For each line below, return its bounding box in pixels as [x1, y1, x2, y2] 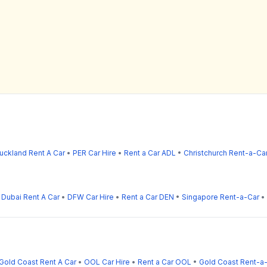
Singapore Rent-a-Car [182, 192, 259, 201]
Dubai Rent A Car [1, 192, 60, 201]
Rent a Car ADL [124, 148, 176, 157]
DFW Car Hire [67, 192, 114, 201]
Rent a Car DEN [122, 192, 174, 201]
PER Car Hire [73, 148, 116, 157]
